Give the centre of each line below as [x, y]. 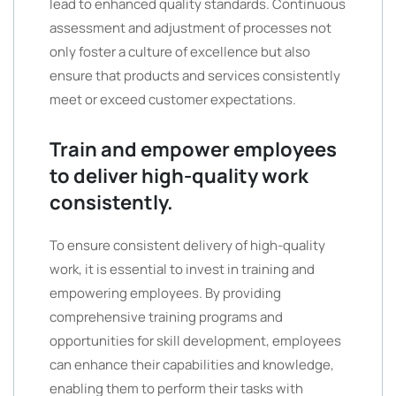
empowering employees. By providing [165, 293]
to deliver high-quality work [179, 176]
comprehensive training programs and [166, 317]
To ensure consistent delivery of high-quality [187, 245]
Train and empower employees [193, 149]
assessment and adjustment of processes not [190, 28]
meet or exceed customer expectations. [173, 99]
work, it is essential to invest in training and [182, 269]
